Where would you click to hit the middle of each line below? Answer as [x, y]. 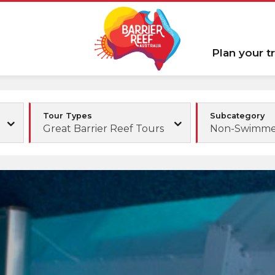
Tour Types [67, 115]
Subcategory [237, 115]
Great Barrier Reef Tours [103, 128]
